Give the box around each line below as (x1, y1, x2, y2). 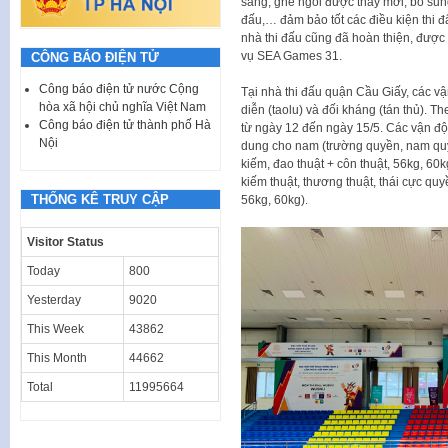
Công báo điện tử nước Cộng (39, 81, 199, 96)
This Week (27, 321, 84, 336)
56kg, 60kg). (240, 192, 308, 207)
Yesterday (27, 292, 81, 307)
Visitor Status (27, 234, 104, 249)
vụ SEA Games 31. (240, 48, 342, 63)
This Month (27, 350, 87, 365)
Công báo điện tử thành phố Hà (39, 117, 211, 132)
